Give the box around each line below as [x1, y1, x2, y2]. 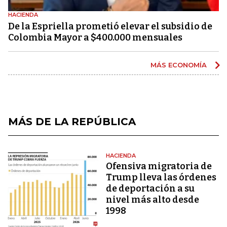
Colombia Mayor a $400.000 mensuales [8, 31, 182, 43]
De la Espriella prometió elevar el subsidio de [8, 20, 212, 32]
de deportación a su [106, 182, 195, 194]
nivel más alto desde [106, 194, 200, 205]
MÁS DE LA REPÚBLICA [8, 115, 136, 128]
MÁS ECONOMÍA [150, 60, 209, 69]
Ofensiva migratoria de [106, 160, 212, 172]
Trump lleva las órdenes [106, 171, 217, 183]
